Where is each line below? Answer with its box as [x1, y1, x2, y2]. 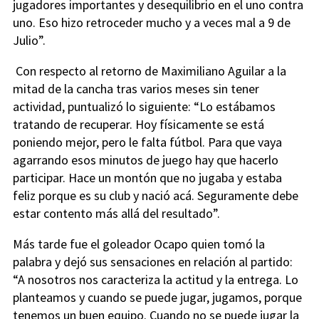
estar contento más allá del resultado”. [13, 205, 220, 222]
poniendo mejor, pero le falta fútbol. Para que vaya [13, 134, 282, 151]
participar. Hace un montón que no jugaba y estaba [13, 169, 282, 187]
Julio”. [13, 32, 46, 49]
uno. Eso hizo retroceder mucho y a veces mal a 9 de [13, 14, 291, 31]
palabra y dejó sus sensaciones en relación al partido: [13, 253, 293, 271]
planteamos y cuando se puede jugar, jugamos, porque [13, 289, 302, 306]
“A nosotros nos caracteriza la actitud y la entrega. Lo [13, 271, 298, 288]
